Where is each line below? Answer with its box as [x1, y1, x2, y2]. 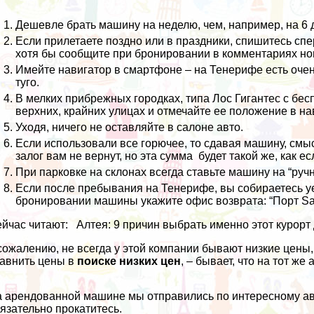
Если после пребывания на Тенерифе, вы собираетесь [15, 182, 306, 195]
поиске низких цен [77, 255, 182, 268]
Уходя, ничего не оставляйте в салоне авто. [15, 121, 244, 134]
